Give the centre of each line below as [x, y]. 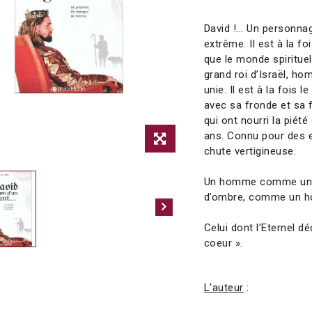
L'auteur [224, 288]
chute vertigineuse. [250, 151]
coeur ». [223, 243]
